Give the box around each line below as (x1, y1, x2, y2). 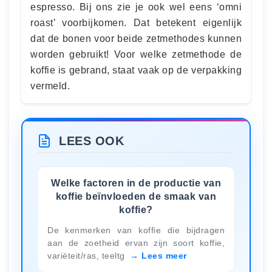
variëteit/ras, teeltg (47, 250, 127, 260)
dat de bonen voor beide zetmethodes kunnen (30, 33, 242, 44)
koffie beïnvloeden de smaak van (55, 191, 217, 202)
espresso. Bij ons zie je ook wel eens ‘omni (30, 2, 242, 12)
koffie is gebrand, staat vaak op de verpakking (30, 65, 242, 75)
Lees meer (141, 250, 187, 260)
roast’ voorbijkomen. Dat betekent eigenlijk (30, 18, 242, 28)
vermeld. (30, 81, 70, 91)
